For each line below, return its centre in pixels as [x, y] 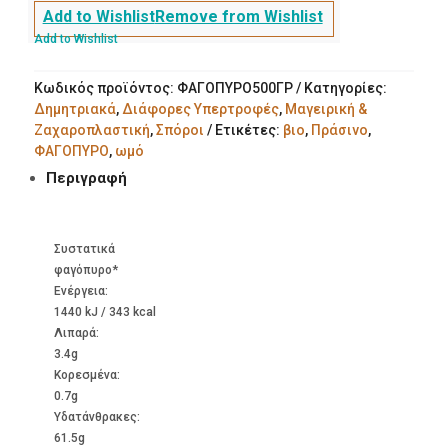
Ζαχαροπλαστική [91, 129]
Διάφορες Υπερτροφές [200, 108]
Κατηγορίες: [345, 87]
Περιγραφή [86, 177]
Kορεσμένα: [86, 374]
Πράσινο [339, 129]
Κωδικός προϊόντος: [105, 87]
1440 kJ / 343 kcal [104, 311]
